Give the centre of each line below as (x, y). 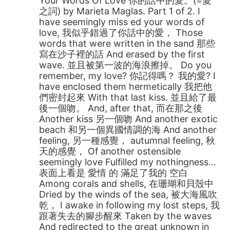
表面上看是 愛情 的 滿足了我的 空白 (114, 172)
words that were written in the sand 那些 (127, 43)
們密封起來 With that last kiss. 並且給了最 (128, 97)
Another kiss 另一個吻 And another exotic (129, 119)
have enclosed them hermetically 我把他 (126, 86)
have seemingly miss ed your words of (122, 22)
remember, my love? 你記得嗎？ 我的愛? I (128, 75)
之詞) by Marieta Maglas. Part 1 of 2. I (120, 11)
